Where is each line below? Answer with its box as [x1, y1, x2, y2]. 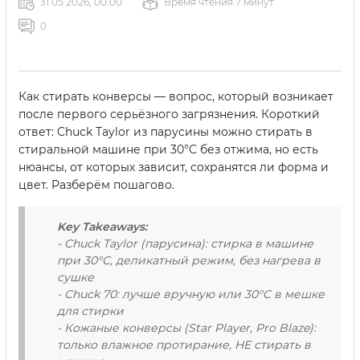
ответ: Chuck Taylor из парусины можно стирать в [18, 125, 313, 139]
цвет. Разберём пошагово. [18, 178, 174, 192]
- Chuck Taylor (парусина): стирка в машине [57, 236, 313, 251]
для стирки [57, 304, 124, 318]
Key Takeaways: [57, 219, 147, 234]
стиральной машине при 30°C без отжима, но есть [18, 142, 318, 157]
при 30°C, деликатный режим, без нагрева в [57, 253, 321, 268]
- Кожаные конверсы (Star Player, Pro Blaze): [57, 321, 316, 335]
